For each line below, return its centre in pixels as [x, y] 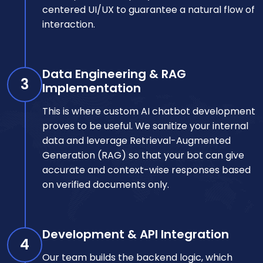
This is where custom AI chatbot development [149, 111]
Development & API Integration [136, 234]
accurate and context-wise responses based [146, 170]
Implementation [92, 88]
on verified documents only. [106, 184]
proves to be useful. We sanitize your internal [145, 126]
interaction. [69, 24]
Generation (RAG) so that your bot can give [143, 155]
